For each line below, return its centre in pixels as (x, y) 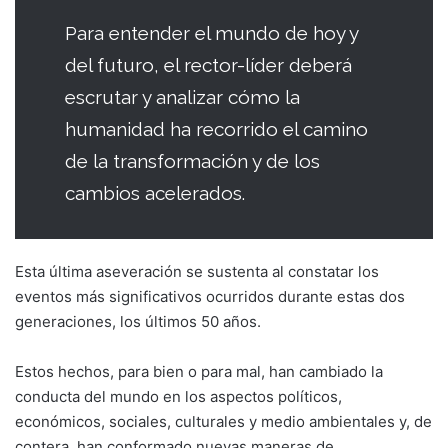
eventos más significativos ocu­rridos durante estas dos (210, 296)
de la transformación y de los (192, 160)
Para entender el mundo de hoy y (211, 32)
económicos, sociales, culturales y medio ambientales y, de (223, 421)
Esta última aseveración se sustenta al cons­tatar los (197, 271)
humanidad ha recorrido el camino (216, 128)
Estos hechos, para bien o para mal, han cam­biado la (199, 371)
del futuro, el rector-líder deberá (208, 64)
